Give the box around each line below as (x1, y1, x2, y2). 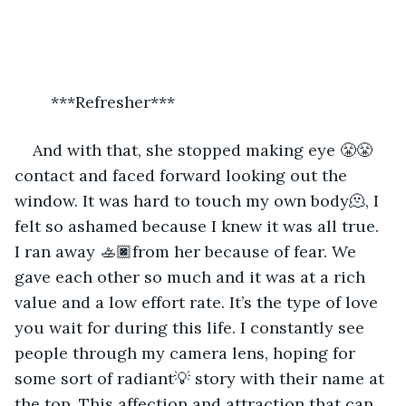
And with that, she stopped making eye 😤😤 (33, 139, 372, 160)
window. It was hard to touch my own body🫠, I (14, 189, 383, 211)
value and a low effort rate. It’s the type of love (14, 291, 382, 313)
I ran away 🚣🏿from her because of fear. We (14, 240, 361, 262)
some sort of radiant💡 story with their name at (14, 367, 389, 389)
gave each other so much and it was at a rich (14, 266, 370, 287)
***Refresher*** (51, 91, 175, 112)
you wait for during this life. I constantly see (14, 316, 369, 338)
